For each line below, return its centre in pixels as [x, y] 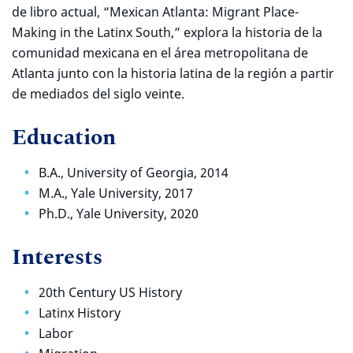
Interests [57, 257]
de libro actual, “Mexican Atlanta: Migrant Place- [155, 12]
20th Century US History [110, 292]
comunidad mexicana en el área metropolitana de [160, 53]
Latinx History [80, 313]
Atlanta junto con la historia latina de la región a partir [173, 73]
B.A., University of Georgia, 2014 [134, 173]
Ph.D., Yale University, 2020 [119, 214]
